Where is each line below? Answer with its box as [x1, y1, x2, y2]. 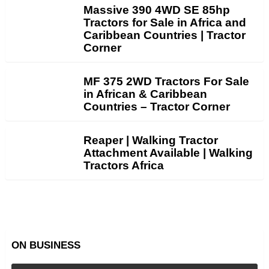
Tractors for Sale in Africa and [83, 16, 246, 29]
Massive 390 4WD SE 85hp [83, 3, 230, 16]
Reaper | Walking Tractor [83, 133, 218, 147]
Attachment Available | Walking [83, 146, 253, 159]
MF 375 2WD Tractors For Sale [83, 74, 249, 88]
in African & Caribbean [83, 87, 207, 100]
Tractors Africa [83, 159, 164, 172]
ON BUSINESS [11, 239, 80, 251]
